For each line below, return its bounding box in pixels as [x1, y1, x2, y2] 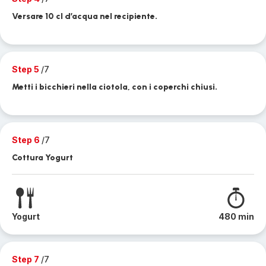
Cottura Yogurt [12, 153, 73, 163]
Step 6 [12, 135, 42, 145]
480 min [218, 211, 254, 221]
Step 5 [12, 64, 41, 74]
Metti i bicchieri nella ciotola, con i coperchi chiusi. [12, 82, 217, 92]
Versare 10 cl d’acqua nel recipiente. [12, 11, 157, 21]
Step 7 [12, 254, 41, 264]
